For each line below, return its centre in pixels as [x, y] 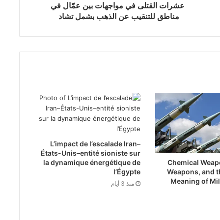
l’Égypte [127, 171]
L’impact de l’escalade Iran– [96, 143]
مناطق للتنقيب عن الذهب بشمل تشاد [118, 16]
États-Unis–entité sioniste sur [91, 153]
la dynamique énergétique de [92, 162]
